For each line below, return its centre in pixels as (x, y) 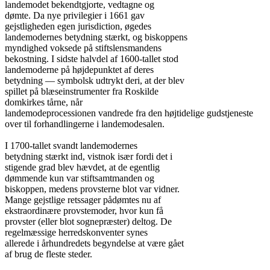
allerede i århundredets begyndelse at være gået (94, 243)
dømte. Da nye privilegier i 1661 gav (75, 15)
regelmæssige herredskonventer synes (76, 232)
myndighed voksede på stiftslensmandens (83, 48)
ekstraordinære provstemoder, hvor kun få (84, 211)
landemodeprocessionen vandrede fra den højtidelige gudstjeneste (129, 113)
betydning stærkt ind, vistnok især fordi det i (89, 156)
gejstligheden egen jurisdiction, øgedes (78, 26)
